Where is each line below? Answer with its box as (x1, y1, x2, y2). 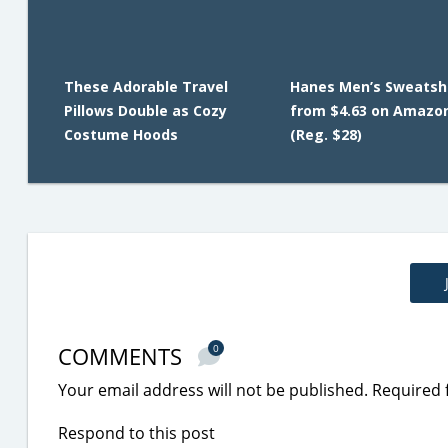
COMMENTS (58, 341, 188, 371)
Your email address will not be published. (58, 379, 368, 401)
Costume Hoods (64, 125, 178, 144)
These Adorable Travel (64, 77, 228, 96)
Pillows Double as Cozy (64, 101, 227, 120)
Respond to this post (58, 422, 215, 444)
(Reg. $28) (289, 125, 362, 144)
